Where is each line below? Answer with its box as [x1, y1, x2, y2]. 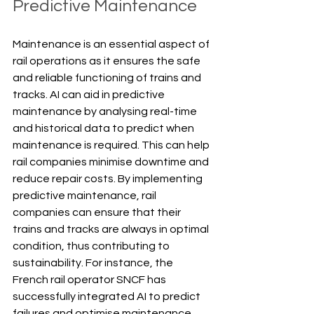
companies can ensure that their [13, 206, 183, 218]
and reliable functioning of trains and [13, 71, 203, 83]
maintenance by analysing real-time [13, 105, 199, 117]
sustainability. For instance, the [13, 257, 175, 268]
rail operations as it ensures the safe [13, 55, 203, 67]
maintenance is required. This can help [13, 139, 212, 151]
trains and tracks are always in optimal [13, 223, 211, 235]
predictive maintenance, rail [13, 189, 158, 201]
